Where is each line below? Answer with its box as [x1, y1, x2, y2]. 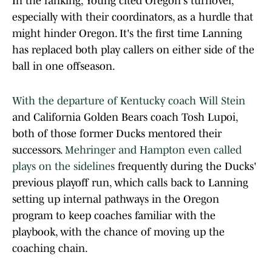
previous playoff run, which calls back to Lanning [12, 177, 248, 189]
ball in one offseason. [12, 60, 115, 73]
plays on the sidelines [12, 160, 115, 173]
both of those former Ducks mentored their [12, 127, 222, 140]
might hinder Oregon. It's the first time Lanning [12, 27, 242, 40]
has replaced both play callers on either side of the [12, 44, 254, 56]
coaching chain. [12, 242, 88, 255]
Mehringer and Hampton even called [65, 144, 242, 157]
